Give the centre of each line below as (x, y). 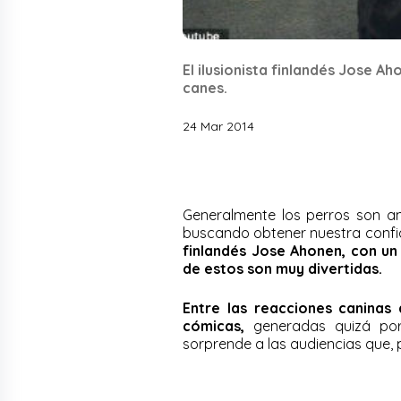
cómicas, (213, 325)
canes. (205, 87)
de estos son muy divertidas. (284, 268)
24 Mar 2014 (218, 126)
